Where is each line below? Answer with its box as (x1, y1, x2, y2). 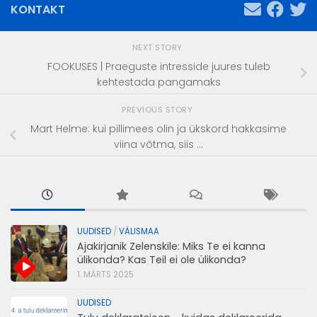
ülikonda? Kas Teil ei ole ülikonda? (77, 252, 246, 267)
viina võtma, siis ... (114, 137, 203, 152)
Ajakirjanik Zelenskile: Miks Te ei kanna (77, 238, 265, 253)
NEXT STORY (132, 41, 185, 53)
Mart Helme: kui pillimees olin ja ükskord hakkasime (30, 122, 287, 137)
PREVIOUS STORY (122, 103, 195, 115)
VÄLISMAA (119, 225, 159, 237)
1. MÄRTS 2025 (77, 268, 134, 280)
